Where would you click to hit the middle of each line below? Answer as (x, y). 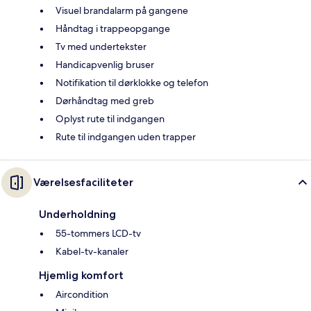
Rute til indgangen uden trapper (126, 136)
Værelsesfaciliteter (83, 182)
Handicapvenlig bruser (105, 64)
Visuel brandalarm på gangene (122, 10)
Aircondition (82, 294)
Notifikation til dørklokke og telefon (132, 82)
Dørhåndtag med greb (105, 100)
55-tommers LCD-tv (98, 233)
